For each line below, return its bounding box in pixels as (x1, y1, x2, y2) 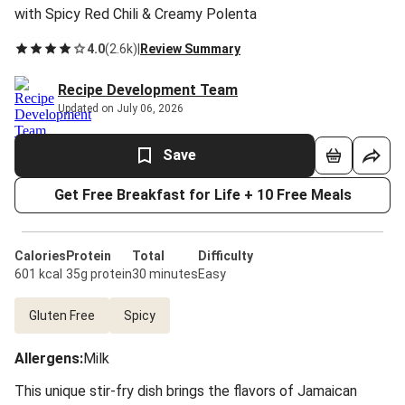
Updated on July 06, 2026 (58, 102, 184, 115)
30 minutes (132, 267, 198, 281)
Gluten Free (29, 308, 95, 323)
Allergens (14, 350, 80, 367)
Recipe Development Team (58, 81, 238, 99)
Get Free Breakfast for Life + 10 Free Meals (53, 186, 352, 203)
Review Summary (140, 42, 240, 56)
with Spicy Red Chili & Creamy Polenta (14, 5, 257, 23)
